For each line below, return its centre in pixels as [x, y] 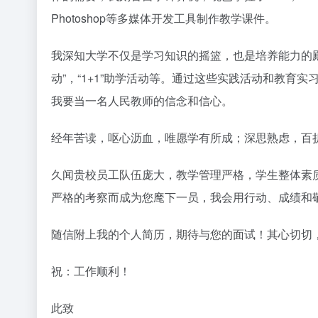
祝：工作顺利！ [91, 271]
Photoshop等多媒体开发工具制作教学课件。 [164, 18]
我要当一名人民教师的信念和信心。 [142, 101]
